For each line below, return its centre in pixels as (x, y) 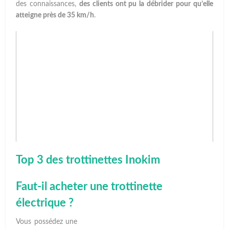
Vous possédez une (47, 222)
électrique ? (45, 203)
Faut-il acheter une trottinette (89, 187)
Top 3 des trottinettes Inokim (88, 160)
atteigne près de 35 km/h (55, 15)
